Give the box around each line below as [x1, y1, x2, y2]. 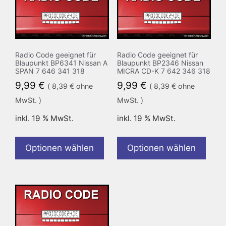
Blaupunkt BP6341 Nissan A [15, 59, 107, 68]
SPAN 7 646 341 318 [15, 67, 85, 76]
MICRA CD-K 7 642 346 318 [117, 67, 210, 76]
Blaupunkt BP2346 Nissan [117, 59, 203, 68]
